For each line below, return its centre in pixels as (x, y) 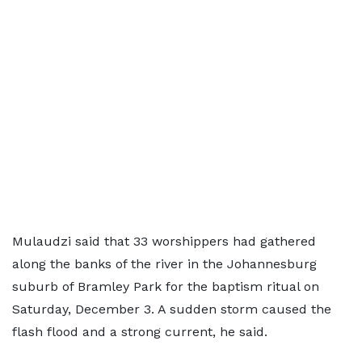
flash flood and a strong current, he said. (140, 332)
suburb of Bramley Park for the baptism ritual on (166, 286)
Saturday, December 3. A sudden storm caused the (172, 309)
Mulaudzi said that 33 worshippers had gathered (164, 241)
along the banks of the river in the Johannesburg (164, 264)
